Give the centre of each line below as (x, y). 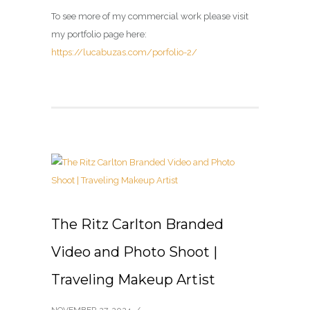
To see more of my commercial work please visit (150, 17)
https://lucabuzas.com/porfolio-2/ (124, 53)
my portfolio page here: (99, 35)
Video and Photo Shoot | (134, 252)
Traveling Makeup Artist (133, 280)
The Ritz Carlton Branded (137, 225)
